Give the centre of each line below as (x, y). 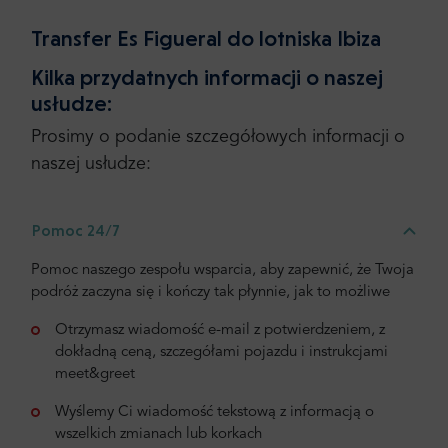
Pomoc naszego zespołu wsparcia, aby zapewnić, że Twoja (222, 270)
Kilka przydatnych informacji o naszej (207, 76)
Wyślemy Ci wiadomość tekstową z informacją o (214, 412)
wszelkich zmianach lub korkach (158, 434)
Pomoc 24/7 (76, 230)
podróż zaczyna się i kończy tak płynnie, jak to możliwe (210, 292)
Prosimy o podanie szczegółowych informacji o (218, 136)
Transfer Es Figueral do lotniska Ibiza (206, 38)
